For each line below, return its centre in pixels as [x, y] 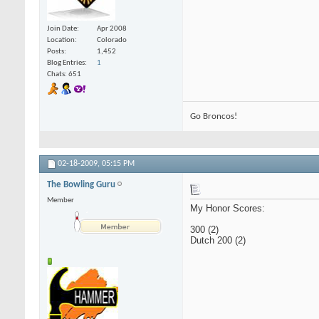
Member [61, 201]
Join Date [62, 29]
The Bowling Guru [81, 185]
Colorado [112, 41]
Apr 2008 [112, 29]
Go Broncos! [214, 117]
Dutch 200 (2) [218, 241]
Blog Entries [66, 63]
